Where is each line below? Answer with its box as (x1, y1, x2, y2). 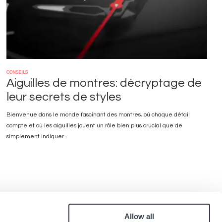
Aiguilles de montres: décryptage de (6, 77, 202, 89)
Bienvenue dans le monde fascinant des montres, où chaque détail (6, 111, 190, 118)
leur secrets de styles (6, 91, 121, 103)
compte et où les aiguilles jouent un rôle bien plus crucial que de (6, 122, 182, 129)
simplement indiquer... (6, 133, 68, 140)
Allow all (124, 212, 154, 221)
